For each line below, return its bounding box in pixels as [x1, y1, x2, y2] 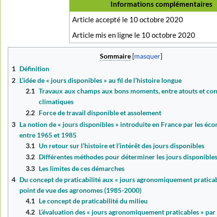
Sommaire [99, 51, 131, 60]
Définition [19, 64, 50, 73]
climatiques [39, 97, 74, 106]
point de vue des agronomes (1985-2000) [19, 186, 142, 194]
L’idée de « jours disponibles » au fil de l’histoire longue [19, 76, 182, 84]
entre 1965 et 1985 [19, 130, 77, 139]
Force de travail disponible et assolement [39, 108, 162, 117]
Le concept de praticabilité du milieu [39, 196, 148, 205]
